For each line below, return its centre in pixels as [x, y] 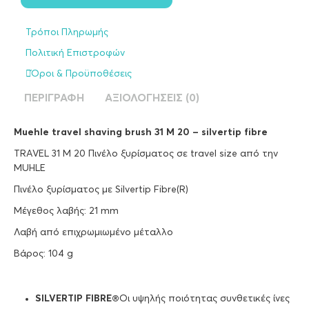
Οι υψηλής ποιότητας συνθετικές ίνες [204, 298]
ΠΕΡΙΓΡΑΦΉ [54, 98]
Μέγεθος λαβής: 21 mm [66, 211]
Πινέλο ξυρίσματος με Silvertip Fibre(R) [101, 190]
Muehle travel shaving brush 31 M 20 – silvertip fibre [141, 133]
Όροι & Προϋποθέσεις [81, 74]
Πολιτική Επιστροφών [75, 53]
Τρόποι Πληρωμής [67, 33]
